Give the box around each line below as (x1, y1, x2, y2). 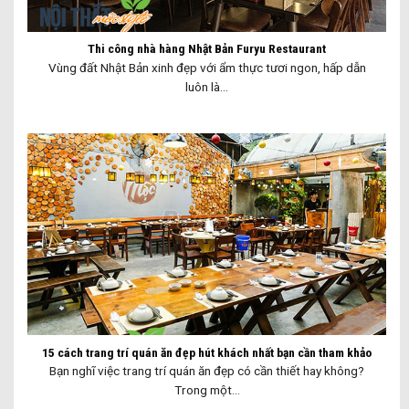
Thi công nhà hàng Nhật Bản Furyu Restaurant (88, 41, 326, 57)
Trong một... (173, 383, 240, 398)
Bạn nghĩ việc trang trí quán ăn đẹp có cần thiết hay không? (49, 363, 364, 379)
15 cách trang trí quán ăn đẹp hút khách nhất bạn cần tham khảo (42, 344, 372, 360)
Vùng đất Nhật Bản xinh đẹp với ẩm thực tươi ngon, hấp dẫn (47, 59, 366, 75)
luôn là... (185, 79, 228, 94)
